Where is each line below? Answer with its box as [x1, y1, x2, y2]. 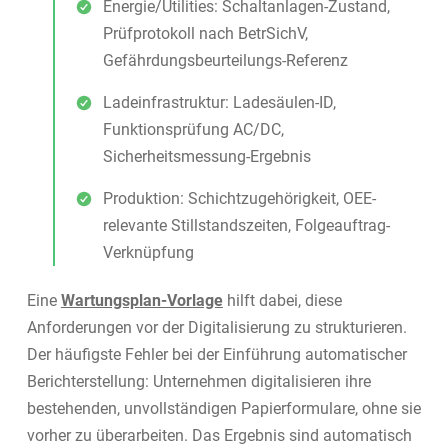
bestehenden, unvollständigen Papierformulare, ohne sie [26, 398, 421, 418]
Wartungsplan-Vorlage [60, 290, 223, 310]
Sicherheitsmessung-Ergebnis [103, 146, 312, 166]
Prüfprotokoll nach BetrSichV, [103, 23, 309, 43]
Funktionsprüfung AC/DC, [103, 119, 285, 139]
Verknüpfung [103, 242, 195, 262]
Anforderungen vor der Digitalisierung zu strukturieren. [26, 317, 407, 337]
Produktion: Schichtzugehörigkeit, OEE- [103, 188, 377, 208]
